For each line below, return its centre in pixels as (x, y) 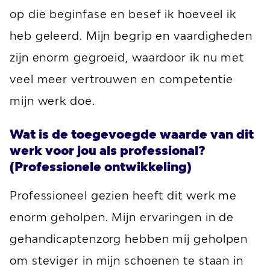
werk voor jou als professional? (108, 150)
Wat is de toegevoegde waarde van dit (132, 134)
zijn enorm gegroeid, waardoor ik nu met (127, 57)
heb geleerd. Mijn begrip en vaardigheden (131, 36)
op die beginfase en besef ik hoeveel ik (123, 14)
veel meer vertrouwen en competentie (121, 79)
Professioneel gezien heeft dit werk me (124, 195)
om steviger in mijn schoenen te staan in (127, 260)
